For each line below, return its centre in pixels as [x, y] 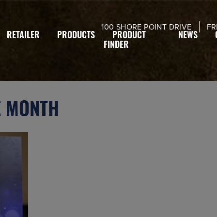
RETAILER [23, 36]
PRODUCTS [76, 36]
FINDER [116, 46]
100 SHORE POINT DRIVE [147, 27]
